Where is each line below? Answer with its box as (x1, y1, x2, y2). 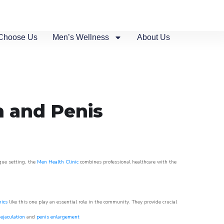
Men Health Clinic (37, 158, 78, 165)
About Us (137, 33, 170, 41)
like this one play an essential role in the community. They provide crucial (7, 198, 177, 205)
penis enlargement (36, 213, 79, 220)
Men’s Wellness (52, 33, 109, 41)
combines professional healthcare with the (78, 158, 176, 165)
